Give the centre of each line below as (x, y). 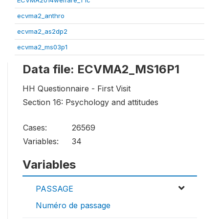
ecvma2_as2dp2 (42, 32)
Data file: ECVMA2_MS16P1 (101, 69)
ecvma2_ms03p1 (42, 47)
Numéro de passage (73, 206)
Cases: (35, 128)
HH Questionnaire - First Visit (77, 89)
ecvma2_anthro (41, 16)
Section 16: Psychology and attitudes (90, 102)
